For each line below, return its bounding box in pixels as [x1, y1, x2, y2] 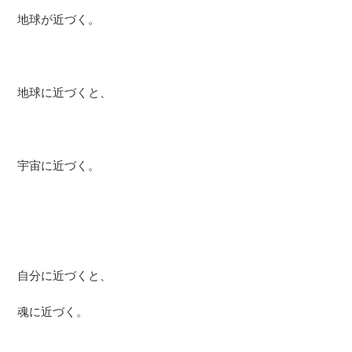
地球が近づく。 [17, 13, 101, 26]
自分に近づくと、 [17, 268, 112, 282]
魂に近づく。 [17, 305, 89, 318]
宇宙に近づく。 [17, 159, 101, 172]
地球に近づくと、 [17, 86, 112, 99]
